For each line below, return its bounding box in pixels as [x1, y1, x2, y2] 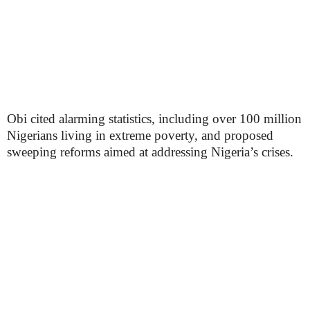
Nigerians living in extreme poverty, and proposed [7, 128, 273, 143]
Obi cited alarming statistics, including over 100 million [7, 111, 302, 126]
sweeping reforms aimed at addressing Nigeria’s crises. [7, 145, 293, 159]
